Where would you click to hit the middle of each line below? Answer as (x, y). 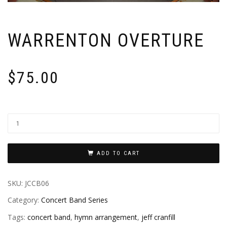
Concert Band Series (74, 200)
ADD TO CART (118, 154)
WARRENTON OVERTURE (106, 40)
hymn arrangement (106, 217)
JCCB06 (37, 183)
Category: (24, 200)
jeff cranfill (158, 217)
